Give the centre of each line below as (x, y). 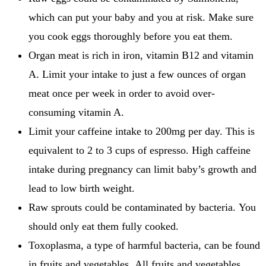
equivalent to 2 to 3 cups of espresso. (109, 151)
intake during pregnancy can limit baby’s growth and (142, 170)
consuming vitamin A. (76, 113)
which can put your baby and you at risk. (117, 18)
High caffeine (221, 151)
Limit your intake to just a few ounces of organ (144, 75)
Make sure (231, 18)
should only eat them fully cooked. (104, 227)
